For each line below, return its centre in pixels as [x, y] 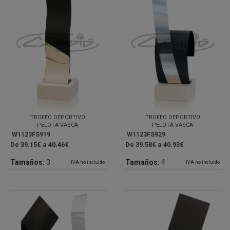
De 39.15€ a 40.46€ [40, 144]
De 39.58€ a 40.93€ [155, 144]
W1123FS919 [31, 134]
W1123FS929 [146, 134]
